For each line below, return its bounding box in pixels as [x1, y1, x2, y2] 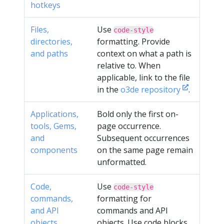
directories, [30, 36, 72, 47]
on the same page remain [97, 144, 193, 155]
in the [97, 84, 120, 95]
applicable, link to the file [97, 72, 190, 83]
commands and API [97, 205, 168, 216]
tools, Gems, [30, 120, 76, 131]
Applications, [30, 108, 78, 119]
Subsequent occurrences [97, 132, 189, 143]
